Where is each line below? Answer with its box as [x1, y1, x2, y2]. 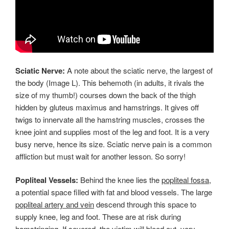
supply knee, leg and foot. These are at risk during [15, 211, 181, 222]
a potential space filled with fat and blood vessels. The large [15, 187, 212, 198]
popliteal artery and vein [15, 199, 94, 210]
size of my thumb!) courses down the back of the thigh [15, 89, 196, 100]
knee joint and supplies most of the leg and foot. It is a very [15, 126, 210, 137]
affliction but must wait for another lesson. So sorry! [15, 150, 186, 162]
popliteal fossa [162, 174, 209, 186]
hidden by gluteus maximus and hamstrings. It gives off [15, 101, 199, 112]
